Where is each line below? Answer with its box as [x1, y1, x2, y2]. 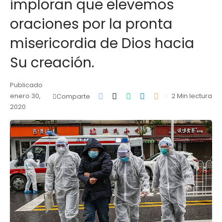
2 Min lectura [171, 91, 212, 101]
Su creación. [10, 53, 94, 72]
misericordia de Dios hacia [10, 34, 194, 53]
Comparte [56, 92, 90, 101]
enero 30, [10, 91, 41, 101]
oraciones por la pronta [10, 14, 172, 34]
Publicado [10, 80, 43, 90]
